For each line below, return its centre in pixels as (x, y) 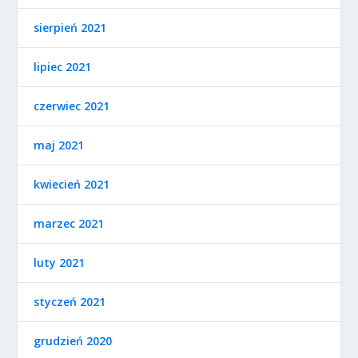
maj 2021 (59, 145)
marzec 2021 (69, 223)
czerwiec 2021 (72, 106)
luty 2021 (60, 263)
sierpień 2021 (70, 28)
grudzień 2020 (73, 341)
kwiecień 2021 (72, 184)
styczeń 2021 (70, 302)
